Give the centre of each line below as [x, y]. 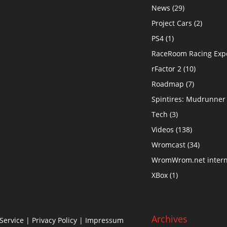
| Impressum [100, 220]
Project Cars [172, 23]
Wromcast [169, 144]
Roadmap [168, 84]
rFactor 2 [167, 68]
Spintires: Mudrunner [189, 99]
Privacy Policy [54, 220]
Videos [163, 129]
